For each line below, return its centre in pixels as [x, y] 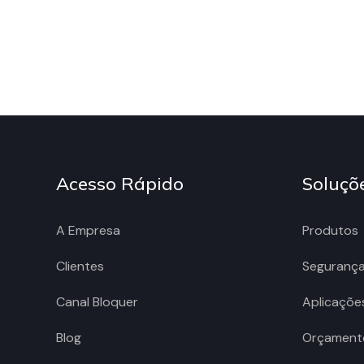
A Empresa [89, 230]
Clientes [80, 266]
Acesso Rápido [120, 183]
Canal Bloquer [97, 301]
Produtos [330, 230]
